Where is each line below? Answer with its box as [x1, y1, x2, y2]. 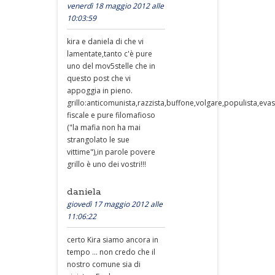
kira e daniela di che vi [67, 36, 144, 47]
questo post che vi [67, 73, 131, 83]
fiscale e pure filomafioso [67, 110, 155, 120]
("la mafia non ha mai [67, 122, 141, 133]
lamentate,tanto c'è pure [67, 48, 152, 59]
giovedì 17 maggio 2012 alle [67, 199, 163, 209]
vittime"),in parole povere [67, 147, 155, 157]
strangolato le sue [67, 134, 130, 145]
